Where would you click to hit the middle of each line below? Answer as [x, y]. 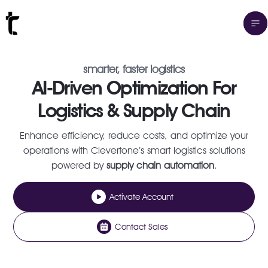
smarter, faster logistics [134, 69]
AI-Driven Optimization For [134, 88]
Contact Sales [141, 226]
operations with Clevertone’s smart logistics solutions [134, 150]
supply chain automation [160, 165]
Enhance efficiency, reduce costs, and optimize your [134, 135]
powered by [79, 165]
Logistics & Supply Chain [134, 110]
